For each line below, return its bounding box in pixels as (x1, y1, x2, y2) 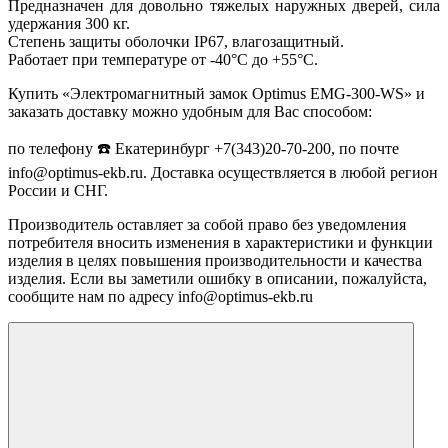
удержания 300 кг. (8, 14, 130, 32)
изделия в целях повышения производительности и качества (8, 251, 422, 269)
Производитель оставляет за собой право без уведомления (8, 215, 406, 233)
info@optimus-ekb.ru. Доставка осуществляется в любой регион (8, 163, 438, 181)
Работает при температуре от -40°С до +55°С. (8, 50, 318, 68)
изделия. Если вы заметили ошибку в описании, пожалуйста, (8, 269, 427, 287)
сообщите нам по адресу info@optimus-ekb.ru (8, 287, 313, 305)
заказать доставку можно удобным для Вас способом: (8, 102, 372, 120)
